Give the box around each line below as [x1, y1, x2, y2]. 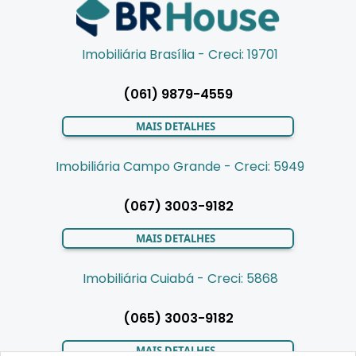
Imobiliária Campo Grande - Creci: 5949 [56, 157, 304, 176]
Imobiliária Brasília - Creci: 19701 [82, 44, 278, 64]
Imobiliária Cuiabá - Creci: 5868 [82, 269, 278, 288]
